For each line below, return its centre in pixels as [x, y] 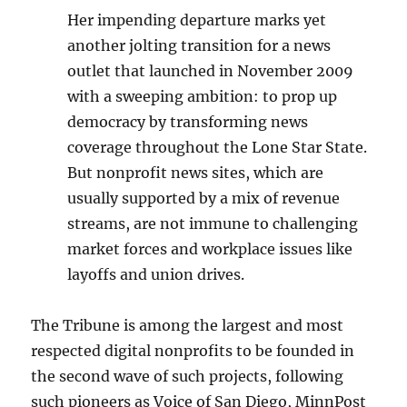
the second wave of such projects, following [188, 376]
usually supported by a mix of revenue [204, 198]
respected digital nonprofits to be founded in [193, 350]
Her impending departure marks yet [197, 20]
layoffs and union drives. [156, 274]
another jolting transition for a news [199, 45]
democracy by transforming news [188, 121]
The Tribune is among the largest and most [188, 325]
